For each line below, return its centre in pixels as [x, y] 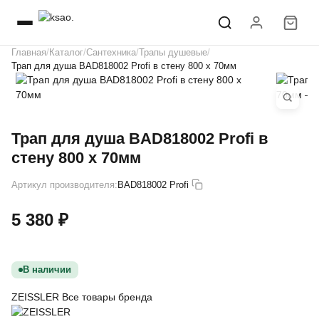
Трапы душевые [173, 52]
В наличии [47, 270]
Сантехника [111, 52]
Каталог [66, 52]
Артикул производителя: [64, 184]
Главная [29, 52]
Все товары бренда [107, 297]
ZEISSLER [37, 297]
